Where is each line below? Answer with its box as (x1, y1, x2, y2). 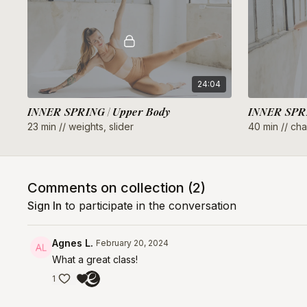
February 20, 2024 (96, 238, 169, 249)
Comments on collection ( (27, 180, 193, 197)
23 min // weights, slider (27, 121, 134, 133)
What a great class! (52, 254, 138, 266)
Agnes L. (52, 237, 94, 249)
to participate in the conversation (62, 199, 237, 213)
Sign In (27, 199, 62, 213)
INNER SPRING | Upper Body (27, 104, 171, 120)
